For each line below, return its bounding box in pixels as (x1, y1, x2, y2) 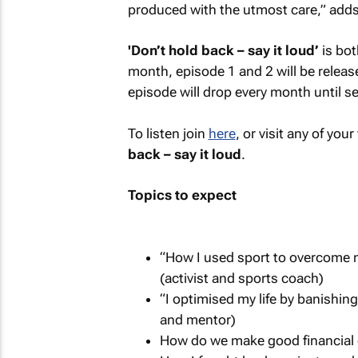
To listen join (127, 125, 209, 141)
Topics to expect (127, 187, 237, 203)
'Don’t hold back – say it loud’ (127, 42, 319, 58)
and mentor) (159, 311, 236, 328)
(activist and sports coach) (159, 269, 324, 286)
